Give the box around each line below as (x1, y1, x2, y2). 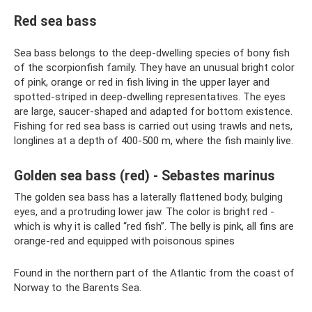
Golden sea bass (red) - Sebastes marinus (14, 168, 275, 185)
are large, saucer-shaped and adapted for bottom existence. (14, 105, 292, 118)
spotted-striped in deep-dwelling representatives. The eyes (14, 91, 286, 103)
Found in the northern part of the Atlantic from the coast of (14, 267, 295, 279)
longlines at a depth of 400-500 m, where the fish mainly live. (14, 134, 293, 147)
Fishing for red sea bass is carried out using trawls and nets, (14, 120, 292, 132)
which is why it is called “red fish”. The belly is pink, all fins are (14, 220, 294, 233)
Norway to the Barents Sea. (14, 281, 141, 294)
